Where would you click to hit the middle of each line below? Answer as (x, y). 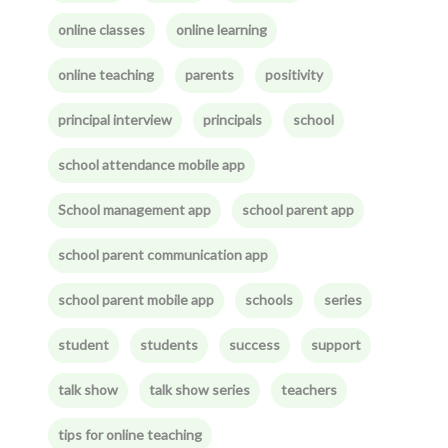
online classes (101, 29)
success (254, 344)
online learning (221, 29)
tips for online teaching (129, 434)
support (335, 344)
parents (209, 74)
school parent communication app (162, 254)
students (168, 344)
